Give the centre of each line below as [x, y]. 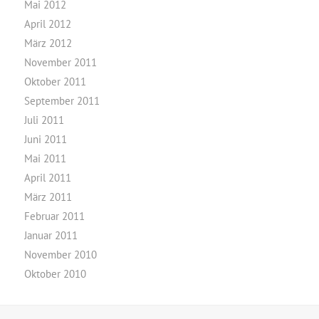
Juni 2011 [45, 139]
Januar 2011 [51, 235]
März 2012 [48, 43]
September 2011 [62, 101]
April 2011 [47, 178]
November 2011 [60, 62]
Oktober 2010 [55, 274]
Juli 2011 [44, 120]
